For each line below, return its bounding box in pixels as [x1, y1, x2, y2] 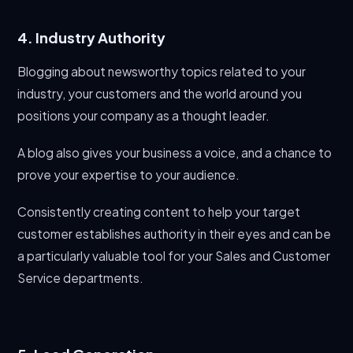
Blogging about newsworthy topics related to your [17, 64, 307, 79]
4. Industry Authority [17, 28, 166, 46]
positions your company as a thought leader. [17, 108, 270, 123]
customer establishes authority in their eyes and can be [17, 226, 332, 242]
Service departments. [17, 270, 144, 286]
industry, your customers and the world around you [17, 86, 303, 101]
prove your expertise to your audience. [17, 167, 240, 183]
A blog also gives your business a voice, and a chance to [17, 145, 333, 161]
